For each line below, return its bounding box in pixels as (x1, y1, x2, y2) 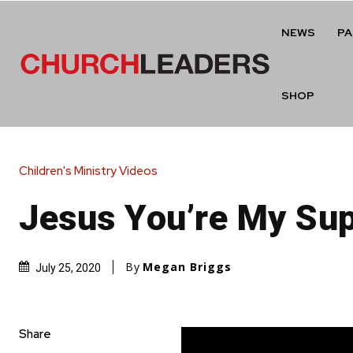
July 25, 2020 (35, 262, 101, 275)
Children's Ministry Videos (19, 162, 158, 179)
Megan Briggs (143, 259, 232, 275)
